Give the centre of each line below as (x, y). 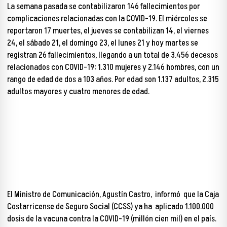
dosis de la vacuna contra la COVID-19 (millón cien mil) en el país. (112, 219)
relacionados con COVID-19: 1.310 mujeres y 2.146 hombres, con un (113, 67)
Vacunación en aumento (47, 140)
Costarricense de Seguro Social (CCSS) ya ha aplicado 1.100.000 (110, 207)
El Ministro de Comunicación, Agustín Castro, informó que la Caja (113, 195)
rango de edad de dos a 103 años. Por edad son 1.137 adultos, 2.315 (113, 80)
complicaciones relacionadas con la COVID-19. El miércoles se (107, 19)
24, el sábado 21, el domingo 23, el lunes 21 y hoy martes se (103, 43)
